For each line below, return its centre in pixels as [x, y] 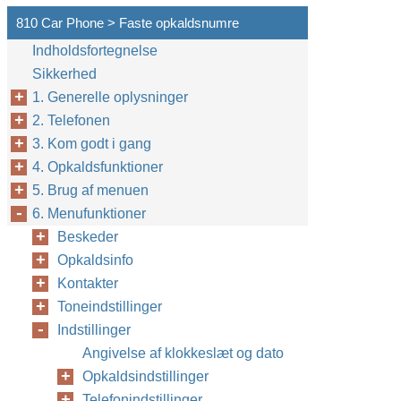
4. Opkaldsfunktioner [98, 167]
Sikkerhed [64, 74]
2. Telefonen [71, 120]
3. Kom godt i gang [92, 144]
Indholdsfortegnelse [95, 51]
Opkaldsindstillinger [145, 376]
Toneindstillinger [110, 307]
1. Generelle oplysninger [110, 97]
